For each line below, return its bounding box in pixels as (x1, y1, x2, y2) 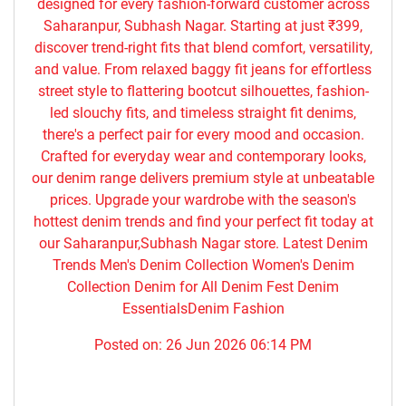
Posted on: (94, 336, 166, 354)
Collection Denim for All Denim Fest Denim (67, 278, 339, 296)
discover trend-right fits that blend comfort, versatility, (34, 39, 372, 57)
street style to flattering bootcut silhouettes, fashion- (37, 82, 369, 101)
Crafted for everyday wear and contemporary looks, (40, 148, 366, 166)
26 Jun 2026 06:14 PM (166, 336, 312, 354)
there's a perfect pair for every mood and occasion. (42, 126, 364, 144)
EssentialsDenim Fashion (121, 300, 285, 318)
